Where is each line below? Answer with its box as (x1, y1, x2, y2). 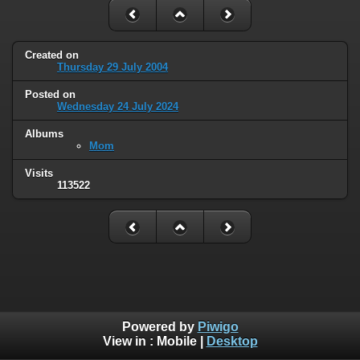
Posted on (25, 88, 76, 101)
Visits (25, 167, 53, 180)
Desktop (206, 334, 258, 349)
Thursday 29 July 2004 (57, 61, 168, 74)
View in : (102, 334, 157, 349)
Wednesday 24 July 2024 (57, 100, 178, 113)
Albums (25, 128, 63, 141)
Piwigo (197, 320, 239, 334)
